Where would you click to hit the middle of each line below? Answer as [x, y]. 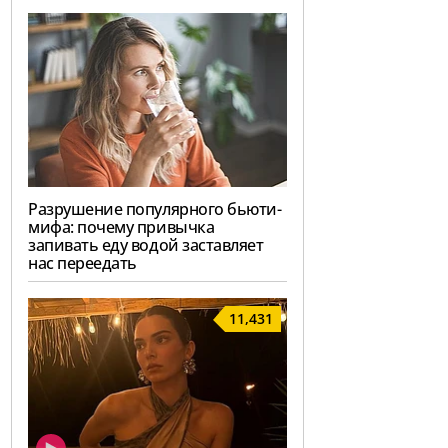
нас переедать [82, 262]
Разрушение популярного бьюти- [155, 208]
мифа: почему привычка [121, 226]
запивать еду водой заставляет [146, 244]
